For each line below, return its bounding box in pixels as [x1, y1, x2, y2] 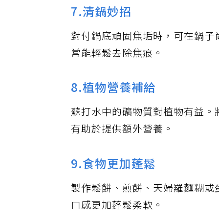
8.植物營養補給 [71, 87, 157, 104]
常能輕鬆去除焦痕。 [71, 53, 164, 68]
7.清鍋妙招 [71, 10, 132, 27]
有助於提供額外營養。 [71, 130, 175, 144]
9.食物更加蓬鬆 [71, 163, 157, 180]
